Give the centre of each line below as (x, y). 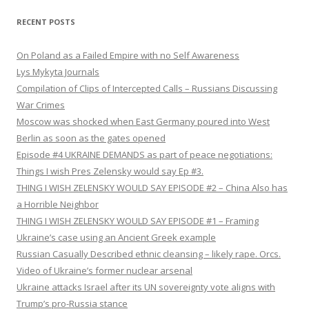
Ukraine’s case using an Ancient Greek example (116, 238)
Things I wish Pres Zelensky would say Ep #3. (110, 171)
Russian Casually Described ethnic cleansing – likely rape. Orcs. (149, 254)
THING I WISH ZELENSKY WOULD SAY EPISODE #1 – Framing (138, 221)
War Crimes (41, 105)
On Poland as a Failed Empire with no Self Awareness (128, 56)
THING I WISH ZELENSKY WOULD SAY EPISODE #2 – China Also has (152, 188)
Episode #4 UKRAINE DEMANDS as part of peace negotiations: (144, 155)
